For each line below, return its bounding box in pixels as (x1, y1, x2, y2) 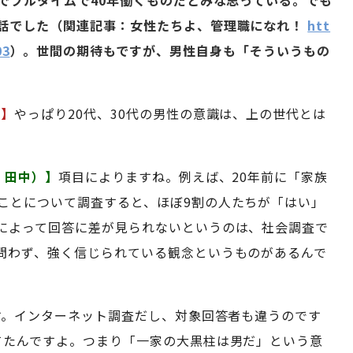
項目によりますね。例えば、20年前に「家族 (58, 167, 329, 187)
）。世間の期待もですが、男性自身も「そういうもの (9, 41, 330, 61)
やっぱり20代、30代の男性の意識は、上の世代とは (14, 104, 327, 124)
